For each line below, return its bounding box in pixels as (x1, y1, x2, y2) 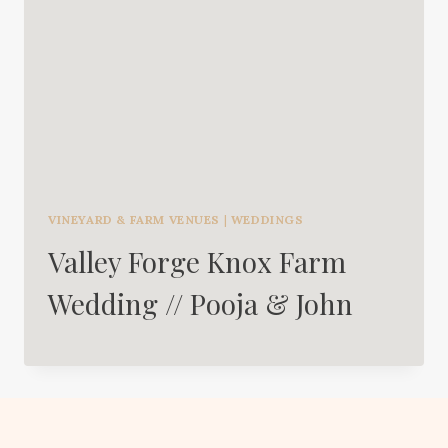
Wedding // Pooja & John (48, 284, 353, 322)
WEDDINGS (230, 211, 304, 227)
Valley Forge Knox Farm (48, 242, 346, 280)
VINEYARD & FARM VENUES (48, 211, 221, 227)
